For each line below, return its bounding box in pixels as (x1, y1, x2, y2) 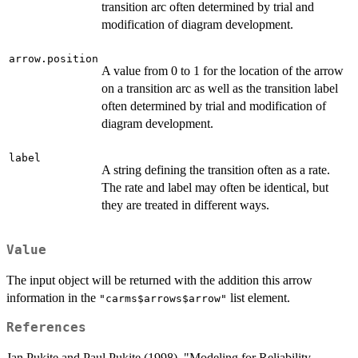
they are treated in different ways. (101, 197, 269, 212)
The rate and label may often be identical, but (101, 180, 328, 194)
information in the (6, 290, 99, 304)
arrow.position (9, 52, 98, 65)
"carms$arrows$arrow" (99, 292, 227, 304)
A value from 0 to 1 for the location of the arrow (101, 63, 344, 78)
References (6, 320, 86, 335)
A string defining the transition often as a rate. (101, 162, 330, 177)
